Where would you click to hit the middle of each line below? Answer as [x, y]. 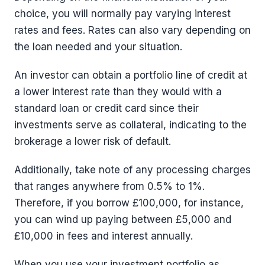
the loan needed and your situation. [98, 47]
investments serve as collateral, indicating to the [130, 125]
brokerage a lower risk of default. [93, 142]
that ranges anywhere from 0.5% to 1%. [109, 187]
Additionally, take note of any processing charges [132, 170]
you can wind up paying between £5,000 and [123, 220]
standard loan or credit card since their [106, 109]
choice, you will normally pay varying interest [122, 14]
